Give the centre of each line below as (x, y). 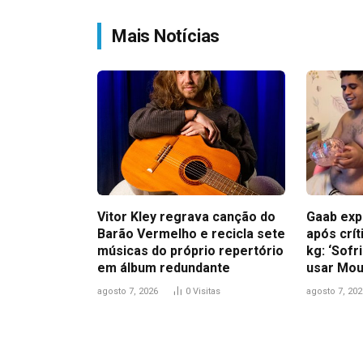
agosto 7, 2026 (128, 292)
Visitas (207, 292)
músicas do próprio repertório (190, 251)
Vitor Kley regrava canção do (186, 217)
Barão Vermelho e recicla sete (191, 234)
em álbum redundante (164, 268)
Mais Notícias (166, 36)
